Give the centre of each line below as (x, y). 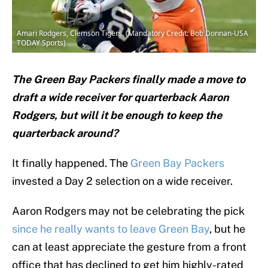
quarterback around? (65, 133)
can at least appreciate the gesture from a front (129, 247)
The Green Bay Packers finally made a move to (129, 80)
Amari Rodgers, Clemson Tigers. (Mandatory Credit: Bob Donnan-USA (133, 33)
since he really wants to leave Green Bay (111, 229)
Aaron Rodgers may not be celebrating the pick (128, 211)
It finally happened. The (71, 163)
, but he (227, 229)
